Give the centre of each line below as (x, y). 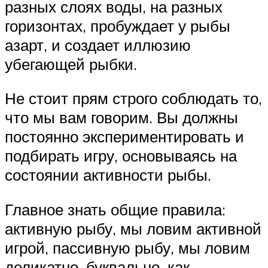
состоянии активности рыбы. (108, 175)
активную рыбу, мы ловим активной (133, 229)
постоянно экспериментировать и (124, 137)
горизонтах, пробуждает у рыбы (118, 25)
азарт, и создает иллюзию (98, 45)
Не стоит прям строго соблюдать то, (133, 98)
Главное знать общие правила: (115, 210)
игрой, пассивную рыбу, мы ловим (127, 248)
